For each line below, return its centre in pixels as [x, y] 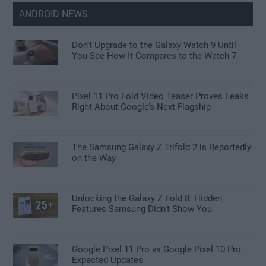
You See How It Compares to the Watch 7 [154, 56]
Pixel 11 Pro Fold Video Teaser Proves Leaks [161, 96]
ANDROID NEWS [54, 14]
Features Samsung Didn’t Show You [142, 209]
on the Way [94, 158]
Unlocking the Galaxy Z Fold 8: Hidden [147, 198]
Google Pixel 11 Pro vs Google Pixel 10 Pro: [158, 249]
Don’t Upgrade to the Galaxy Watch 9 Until [154, 45]
